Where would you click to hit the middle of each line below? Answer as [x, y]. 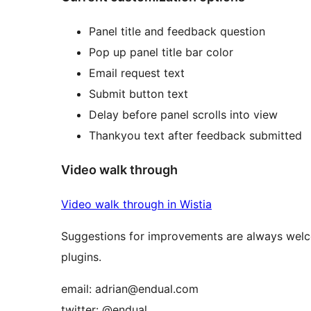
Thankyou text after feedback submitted [195, 135]
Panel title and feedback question [177, 31]
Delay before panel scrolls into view [183, 114]
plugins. [81, 257]
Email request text [137, 73]
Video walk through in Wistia [136, 204]
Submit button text [138, 93]
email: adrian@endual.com [130, 288]
